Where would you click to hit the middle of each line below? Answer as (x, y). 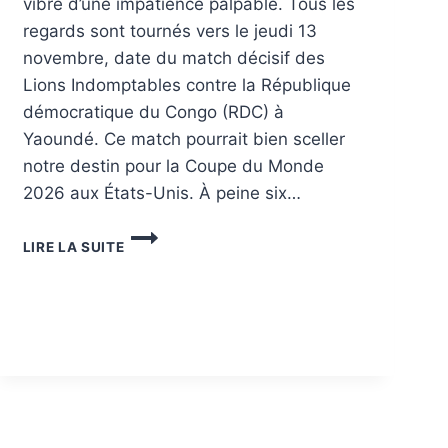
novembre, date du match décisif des (173, 57)
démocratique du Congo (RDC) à (153, 111)
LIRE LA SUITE (73, 246)
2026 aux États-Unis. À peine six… (161, 192)
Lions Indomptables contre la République (186, 84)
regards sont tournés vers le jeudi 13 (169, 30)
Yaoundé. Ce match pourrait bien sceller (183, 138)
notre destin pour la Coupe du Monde (173, 165)
